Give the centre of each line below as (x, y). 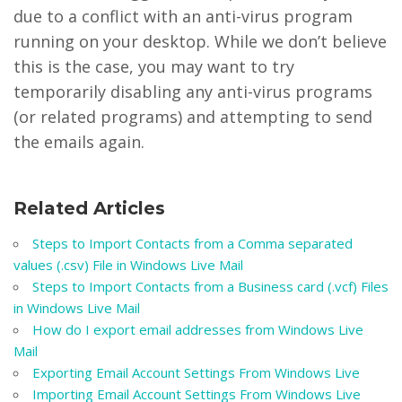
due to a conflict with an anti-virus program (183, 16)
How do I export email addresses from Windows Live (198, 329)
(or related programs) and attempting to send (193, 117)
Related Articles (89, 208)
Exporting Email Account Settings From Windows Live (196, 372)
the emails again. (79, 142)
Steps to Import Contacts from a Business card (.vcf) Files (210, 286)
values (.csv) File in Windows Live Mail (128, 265)
